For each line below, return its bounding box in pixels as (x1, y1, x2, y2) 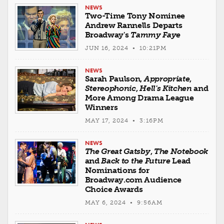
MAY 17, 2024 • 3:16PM (84, 116, 163, 124)
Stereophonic (84, 83, 136, 93)
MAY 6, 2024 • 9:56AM (84, 198, 162, 206)
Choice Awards (84, 184, 143, 194)
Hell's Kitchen (139, 83, 192, 93)
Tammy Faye (130, 29, 180, 39)
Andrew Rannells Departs (84, 20, 182, 30)
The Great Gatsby (84, 146, 150, 156)
